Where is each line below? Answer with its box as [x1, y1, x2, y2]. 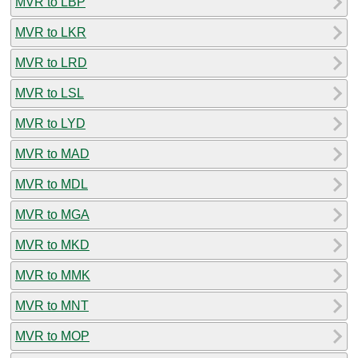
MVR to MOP [15, 328, 89, 343]
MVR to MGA [15, 207, 89, 221]
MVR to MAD [15, 146, 89, 161]
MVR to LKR [15, 25, 86, 39]
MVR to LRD [15, 55, 87, 70]
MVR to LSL [15, 86, 84, 100]
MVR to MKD [15, 237, 89, 252]
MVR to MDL [15, 177, 88, 191]
